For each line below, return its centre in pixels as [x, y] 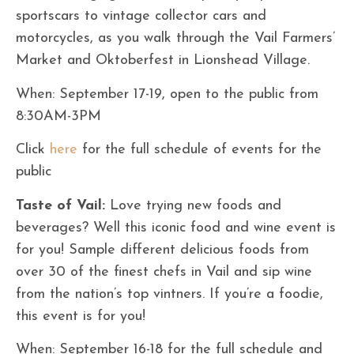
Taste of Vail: [60, 205]
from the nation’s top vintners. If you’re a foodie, [169, 294]
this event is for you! [81, 316]
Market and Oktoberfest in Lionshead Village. [163, 61]
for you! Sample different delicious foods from [162, 250]
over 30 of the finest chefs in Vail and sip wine [164, 272]
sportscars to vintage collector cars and [141, 17]
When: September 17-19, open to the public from [167, 94]
